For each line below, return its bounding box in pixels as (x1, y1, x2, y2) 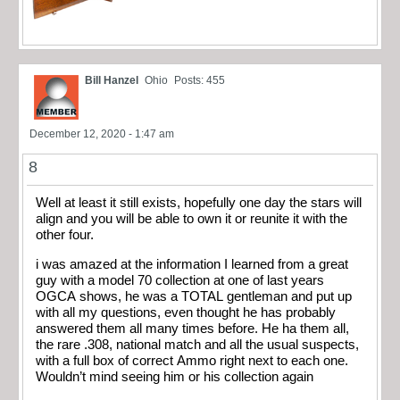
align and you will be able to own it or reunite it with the (36, 212, 347, 227)
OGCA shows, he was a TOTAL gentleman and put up (36, 288, 352, 304)
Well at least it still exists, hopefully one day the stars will (36, 196, 362, 211)
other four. (36, 228, 94, 243)
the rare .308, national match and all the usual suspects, (36, 337, 359, 352)
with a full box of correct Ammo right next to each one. (36, 353, 348, 368)
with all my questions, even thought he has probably (36, 304, 336, 320)
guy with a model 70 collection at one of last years (36, 272, 324, 287)
